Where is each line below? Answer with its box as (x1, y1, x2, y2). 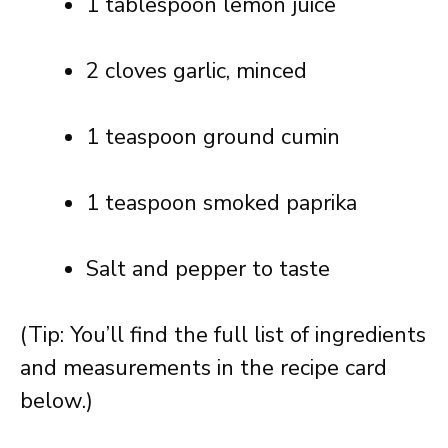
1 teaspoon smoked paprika (86, 188, 357, 218)
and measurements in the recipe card (20, 353, 387, 383)
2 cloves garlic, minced (86, 56, 307, 86)
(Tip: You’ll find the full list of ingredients (20, 320, 426, 350)
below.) (20, 386, 93, 416)
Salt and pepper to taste (86, 254, 330, 284)
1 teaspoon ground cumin (86, 122, 340, 152)
